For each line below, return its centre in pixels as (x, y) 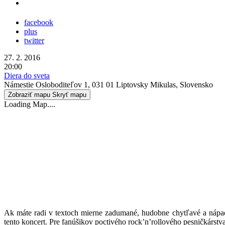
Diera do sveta (27, 75)
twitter (34, 40)
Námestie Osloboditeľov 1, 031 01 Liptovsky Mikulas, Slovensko (108, 84)
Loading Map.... (30, 104)
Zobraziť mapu (29, 94)
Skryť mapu (69, 94)
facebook (39, 22)
